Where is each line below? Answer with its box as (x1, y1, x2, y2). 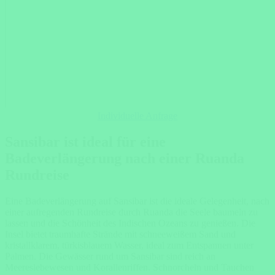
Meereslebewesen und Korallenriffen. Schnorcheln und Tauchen (5, 261, 254, 273)
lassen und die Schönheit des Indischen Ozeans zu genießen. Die (5, 217, 255, 228)
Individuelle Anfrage (98, 110, 177, 122)
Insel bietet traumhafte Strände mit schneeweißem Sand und (5, 228, 236, 239)
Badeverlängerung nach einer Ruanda (5, 150, 244, 167)
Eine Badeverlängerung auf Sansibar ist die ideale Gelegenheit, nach (5, 195, 269, 206)
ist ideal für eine (64, 134, 166, 150)
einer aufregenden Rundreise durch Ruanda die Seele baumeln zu (5, 206, 258, 217)
